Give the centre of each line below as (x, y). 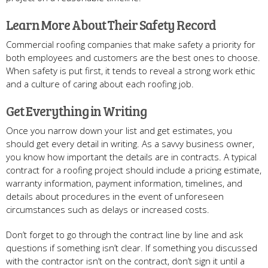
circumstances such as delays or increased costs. (108, 209)
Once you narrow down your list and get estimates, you (119, 130)
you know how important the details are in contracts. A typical (131, 156)
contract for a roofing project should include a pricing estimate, (134, 170)
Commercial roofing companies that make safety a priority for (131, 44)
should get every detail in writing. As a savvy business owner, (130, 143)
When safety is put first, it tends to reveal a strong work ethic (130, 70)
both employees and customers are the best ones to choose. (133, 57)
